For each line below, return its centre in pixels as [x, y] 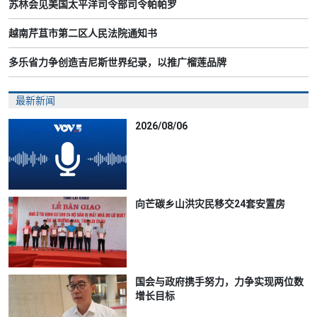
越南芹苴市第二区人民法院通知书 [83, 33]
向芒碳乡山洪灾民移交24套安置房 [211, 203]
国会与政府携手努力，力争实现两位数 [220, 281]
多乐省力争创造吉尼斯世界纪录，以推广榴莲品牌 [117, 62]
